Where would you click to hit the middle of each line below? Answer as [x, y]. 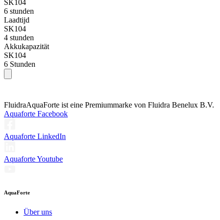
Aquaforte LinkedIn [35, 137]
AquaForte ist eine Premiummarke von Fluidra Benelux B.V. [120, 105]
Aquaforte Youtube [33, 159]
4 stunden [19, 38]
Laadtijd [17, 20]
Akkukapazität [27, 47]
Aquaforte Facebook [36, 114]
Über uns [38, 212]
